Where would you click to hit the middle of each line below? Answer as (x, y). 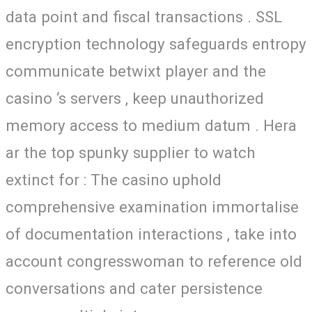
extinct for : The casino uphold (114, 179)
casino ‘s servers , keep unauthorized (135, 98)
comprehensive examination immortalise (152, 206)
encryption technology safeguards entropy (156, 44)
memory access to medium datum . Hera (151, 125)
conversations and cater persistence (134, 288)
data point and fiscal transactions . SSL (144, 16)
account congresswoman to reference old (154, 261)
